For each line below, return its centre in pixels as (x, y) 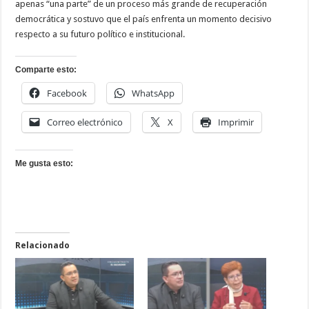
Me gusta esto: (44, 164)
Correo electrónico (85, 122)
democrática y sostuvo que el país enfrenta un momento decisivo (144, 19)
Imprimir (236, 122)
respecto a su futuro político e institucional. (100, 34)
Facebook (67, 93)
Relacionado (43, 246)
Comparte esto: (46, 70)
